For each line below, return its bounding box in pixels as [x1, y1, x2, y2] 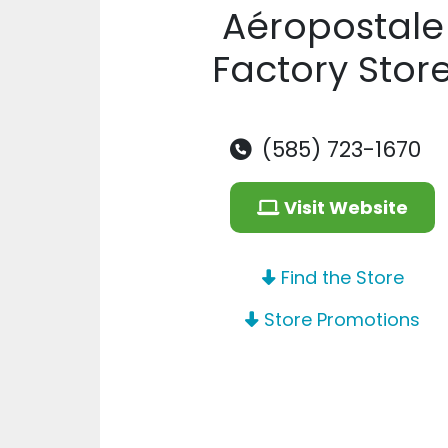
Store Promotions [259, 307, 421, 333]
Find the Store [275, 265, 404, 291]
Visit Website [280, 195, 409, 221]
